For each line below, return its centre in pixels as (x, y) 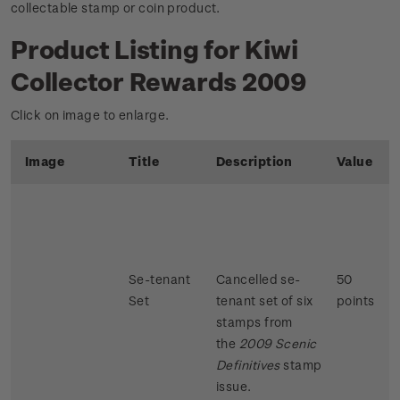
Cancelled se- (258, 279)
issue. (234, 387)
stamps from (254, 322)
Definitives (248, 365)
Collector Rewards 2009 (158, 81)
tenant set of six (265, 301)
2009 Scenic (276, 344)
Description (254, 162)
